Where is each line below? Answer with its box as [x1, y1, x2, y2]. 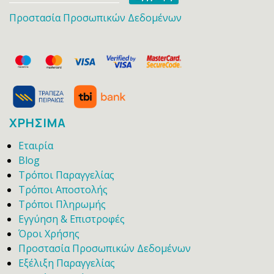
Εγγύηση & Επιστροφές [18, 212, 125, 226]
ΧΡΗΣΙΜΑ [9, 115, 66, 131]
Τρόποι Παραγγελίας [18, 168, 114, 182]
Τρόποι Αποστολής [18, 183, 108, 197]
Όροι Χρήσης [18, 227, 80, 241]
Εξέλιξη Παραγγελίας [18, 256, 115, 270]
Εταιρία [18, 139, 53, 153]
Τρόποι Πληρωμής [18, 198, 106, 212]
